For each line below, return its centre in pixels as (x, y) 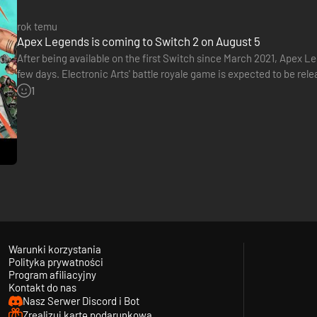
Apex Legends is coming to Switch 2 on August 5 (139, 41)
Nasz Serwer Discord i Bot (81, 300)
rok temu (37, 26)
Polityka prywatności (56, 261)
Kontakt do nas (42, 287)
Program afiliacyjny (52, 274)
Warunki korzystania (54, 249)
